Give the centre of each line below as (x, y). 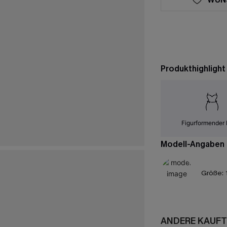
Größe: (212, 173)
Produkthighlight (193, 69)
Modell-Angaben (192, 144)
